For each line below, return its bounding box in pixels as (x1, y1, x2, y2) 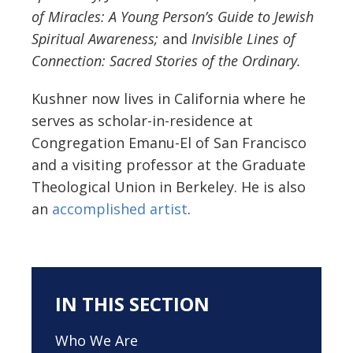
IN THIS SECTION (55, 290, 210, 317)
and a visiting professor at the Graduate (32, 154, 306, 174)
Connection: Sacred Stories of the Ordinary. (32, 50, 301, 70)
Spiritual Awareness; (32, 28, 162, 48)
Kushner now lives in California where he (32, 88, 306, 108)
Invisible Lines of (191, 28, 295, 48)
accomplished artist (52, 199, 188, 218)
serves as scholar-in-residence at (32, 110, 253, 130)
